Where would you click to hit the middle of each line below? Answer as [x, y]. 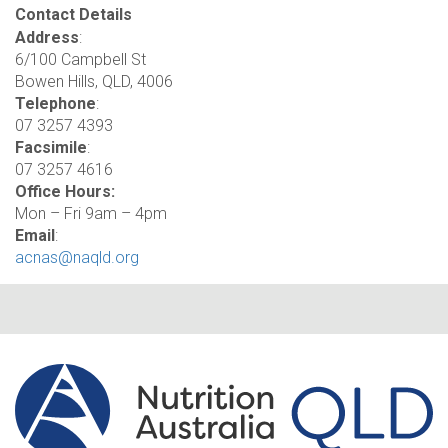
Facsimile [51, 147]
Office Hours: [65, 191]
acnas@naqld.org [77, 257]
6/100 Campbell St [80, 59]
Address [47, 37]
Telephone [55, 103]
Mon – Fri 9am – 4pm [91, 213]
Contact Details [73, 14]
